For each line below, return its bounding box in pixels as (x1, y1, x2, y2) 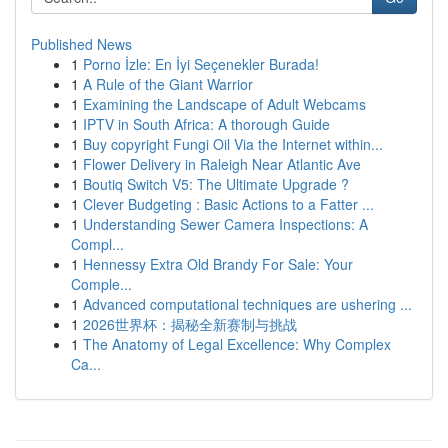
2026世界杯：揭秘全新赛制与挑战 (83, 314, 297, 334)
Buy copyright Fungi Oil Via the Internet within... (83, 134, 383, 154)
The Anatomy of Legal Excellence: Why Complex (83, 334, 391, 354)
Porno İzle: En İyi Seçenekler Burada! (83, 54, 319, 74)
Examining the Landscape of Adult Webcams (83, 94, 366, 114)
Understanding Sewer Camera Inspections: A (83, 214, 368, 234)
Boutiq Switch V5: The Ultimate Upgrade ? (83, 174, 349, 194)
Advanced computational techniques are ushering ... (83, 294, 412, 314)
